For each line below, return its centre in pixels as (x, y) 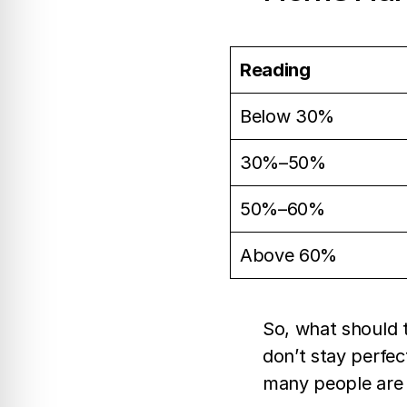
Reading (275, 70)
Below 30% (288, 117)
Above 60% (289, 256)
